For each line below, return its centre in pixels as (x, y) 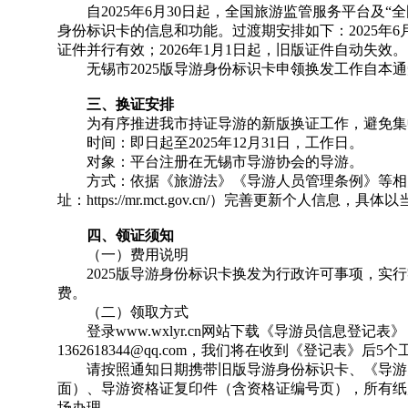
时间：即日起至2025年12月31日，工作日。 (210, 143)
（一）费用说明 (122, 255)
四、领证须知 (115, 235)
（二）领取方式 (122, 312)
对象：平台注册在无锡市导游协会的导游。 (210, 162)
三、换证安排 (115, 104)
